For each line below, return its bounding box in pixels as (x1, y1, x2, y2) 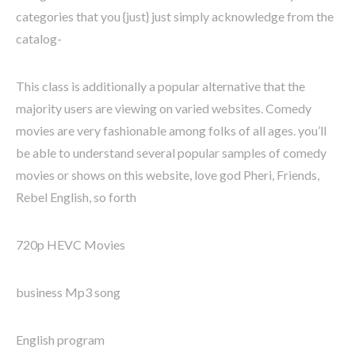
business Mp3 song (16, 284, 120, 300)
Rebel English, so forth (16, 189, 136, 205)
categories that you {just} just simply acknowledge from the (16, 9, 334, 25)
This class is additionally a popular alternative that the (16, 78, 305, 94)
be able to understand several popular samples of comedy (16, 145, 326, 161)
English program (16, 332, 105, 348)
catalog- (16, 31, 62, 47)
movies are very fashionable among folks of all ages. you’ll (16, 123, 326, 139)
